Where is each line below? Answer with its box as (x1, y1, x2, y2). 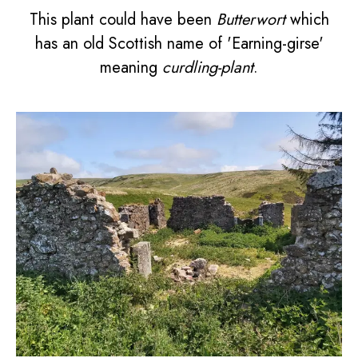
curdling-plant (162, 55, 253, 79)
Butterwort (216, 7, 285, 31)
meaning (100, 55, 162, 79)
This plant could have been (29, 7, 217, 31)
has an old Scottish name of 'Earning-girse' (34, 31, 324, 55)
